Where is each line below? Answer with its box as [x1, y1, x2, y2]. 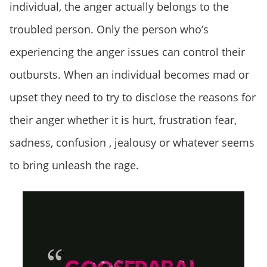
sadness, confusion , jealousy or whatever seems [10, 135, 254, 150]
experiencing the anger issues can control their [10, 44, 245, 59]
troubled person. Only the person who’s [10, 21, 209, 36]
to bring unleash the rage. [10, 157, 139, 172]
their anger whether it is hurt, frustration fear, [10, 112, 237, 127]
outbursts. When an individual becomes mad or [10, 67, 249, 82]
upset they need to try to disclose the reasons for [10, 89, 256, 104]
